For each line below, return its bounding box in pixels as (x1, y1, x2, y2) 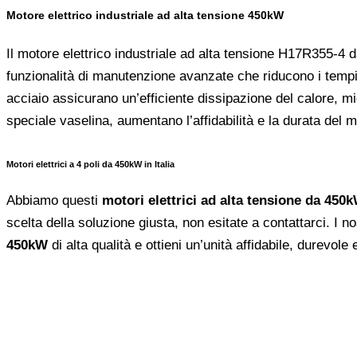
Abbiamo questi (6, 192, 102, 208)
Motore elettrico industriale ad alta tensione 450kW (6, 8, 284, 22)
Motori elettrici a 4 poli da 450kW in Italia (6, 159, 175, 170)
